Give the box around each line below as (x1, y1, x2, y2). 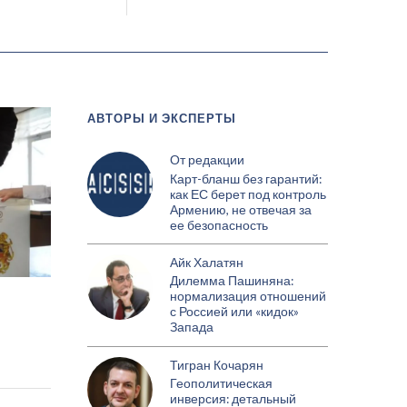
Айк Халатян (170, 254, 244, 271)
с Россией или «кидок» (170, 304, 300, 320)
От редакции (170, 152, 245, 168)
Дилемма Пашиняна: (170, 273, 294, 289)
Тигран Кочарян (170, 356, 264, 372)
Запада (170, 320, 214, 335)
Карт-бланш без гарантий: (170, 171, 323, 186)
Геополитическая (170, 376, 273, 392)
